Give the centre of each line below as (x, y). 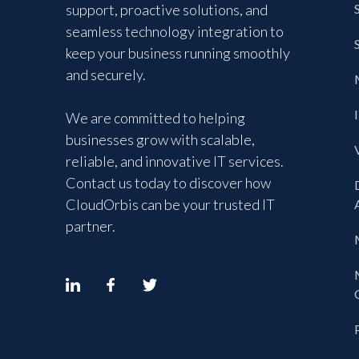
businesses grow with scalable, (160, 139)
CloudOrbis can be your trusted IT (170, 204)
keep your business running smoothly (178, 53)
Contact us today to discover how (168, 183)
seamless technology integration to (175, 31)
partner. (91, 226)
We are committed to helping (155, 118)
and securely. (106, 75)
